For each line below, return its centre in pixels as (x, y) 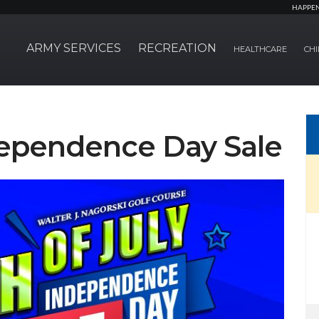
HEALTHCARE (260, 49)
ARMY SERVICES (74, 48)
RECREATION (177, 48)
